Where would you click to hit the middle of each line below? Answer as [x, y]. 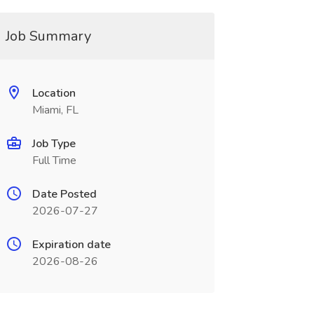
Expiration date [71, 245]
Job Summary [48, 36]
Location [54, 93]
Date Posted [64, 194]
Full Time [54, 161]
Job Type [54, 144]
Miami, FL [55, 110]
